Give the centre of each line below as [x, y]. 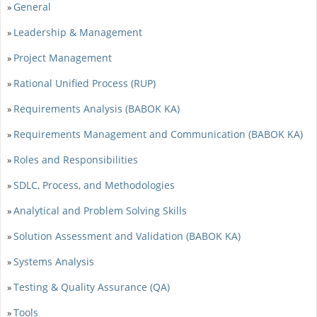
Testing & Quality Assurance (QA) [91, 287]
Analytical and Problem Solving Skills [100, 210]
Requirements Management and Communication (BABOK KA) [158, 134]
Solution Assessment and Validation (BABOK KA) [127, 236]
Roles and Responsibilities [75, 159]
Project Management [62, 57]
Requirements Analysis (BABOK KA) [96, 108]
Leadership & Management [77, 32]
